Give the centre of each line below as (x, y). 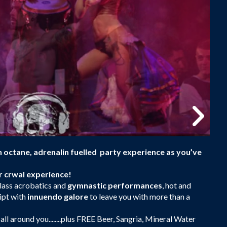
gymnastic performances (115, 185)
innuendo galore (58, 196)
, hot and (177, 185)
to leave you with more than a (139, 196)
